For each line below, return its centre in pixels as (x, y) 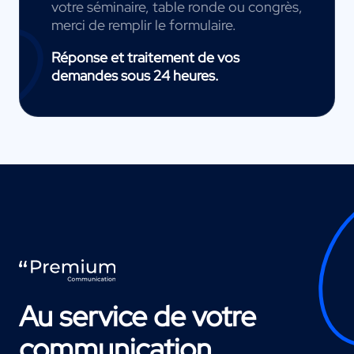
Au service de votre (137, 316)
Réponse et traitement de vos (145, 58)
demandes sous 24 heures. (135, 76)
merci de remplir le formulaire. (144, 25)
